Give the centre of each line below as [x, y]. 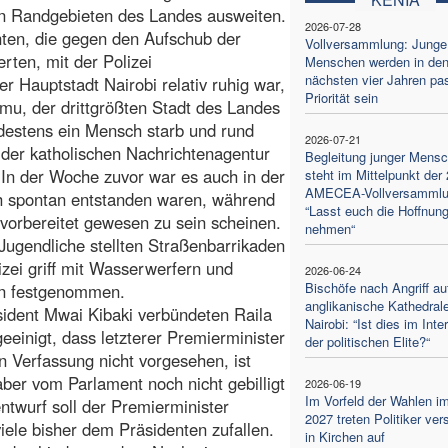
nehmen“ [329, 228]
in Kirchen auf [344, 436]
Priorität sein [341, 97]
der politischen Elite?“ [367, 341]
